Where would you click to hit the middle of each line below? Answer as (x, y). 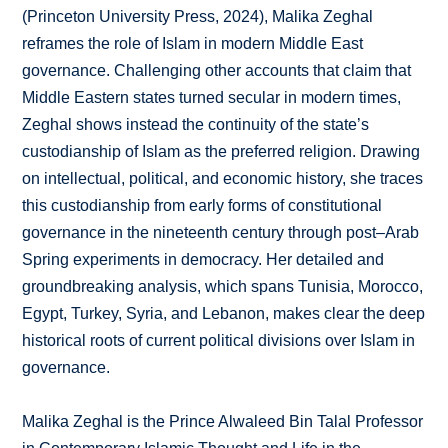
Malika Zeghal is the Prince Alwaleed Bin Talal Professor (223, 422)
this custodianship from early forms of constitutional (202, 206)
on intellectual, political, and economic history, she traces (223, 179)
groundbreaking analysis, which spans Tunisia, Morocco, (223, 287)
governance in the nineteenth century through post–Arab (221, 233)
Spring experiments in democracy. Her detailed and (203, 260)
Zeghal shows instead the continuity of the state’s (196, 125)
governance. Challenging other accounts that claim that (217, 71)
